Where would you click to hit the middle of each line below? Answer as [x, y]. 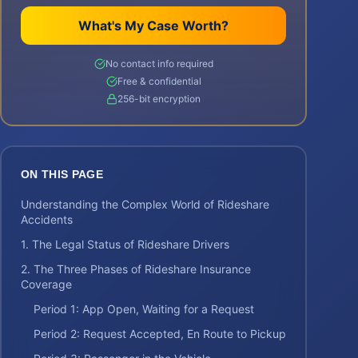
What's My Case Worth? [153, 26]
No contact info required [159, 64]
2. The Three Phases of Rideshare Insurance [136, 269]
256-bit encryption [159, 99]
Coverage [46, 284]
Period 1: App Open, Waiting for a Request [144, 309]
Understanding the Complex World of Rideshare [145, 204]
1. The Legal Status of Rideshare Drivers [125, 244]
